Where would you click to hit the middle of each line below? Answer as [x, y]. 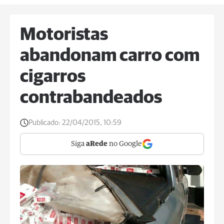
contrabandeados [91, 98]
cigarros [53, 77]
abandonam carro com [110, 56]
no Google [125, 144]
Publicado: [44, 123]
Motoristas [64, 35]
